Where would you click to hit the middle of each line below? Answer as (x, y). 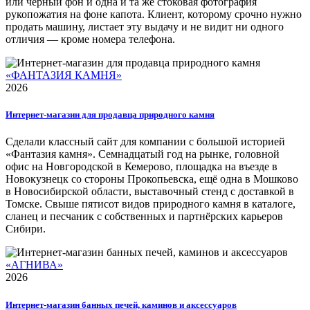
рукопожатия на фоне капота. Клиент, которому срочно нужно (154, 14)
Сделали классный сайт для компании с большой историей (145, 142)
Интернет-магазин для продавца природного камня (110, 115)
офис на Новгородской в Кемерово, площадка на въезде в (142, 167)
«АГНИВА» (34, 265)
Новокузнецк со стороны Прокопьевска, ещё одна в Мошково (152, 179)
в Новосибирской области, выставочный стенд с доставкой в (150, 192)
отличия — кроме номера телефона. (90, 39)
